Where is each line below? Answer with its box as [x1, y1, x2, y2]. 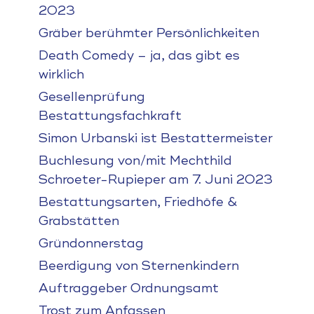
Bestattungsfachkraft [38, 108, 182, 123]
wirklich [38, 67, 84, 82]
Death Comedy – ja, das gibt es [38, 48, 240, 63]
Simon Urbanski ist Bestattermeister [38, 130, 273, 146]
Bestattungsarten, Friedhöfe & [38, 194, 238, 210]
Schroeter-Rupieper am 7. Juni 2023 [38, 172, 273, 187]
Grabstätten [38, 213, 119, 228]
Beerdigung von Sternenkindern [38, 258, 239, 273]
